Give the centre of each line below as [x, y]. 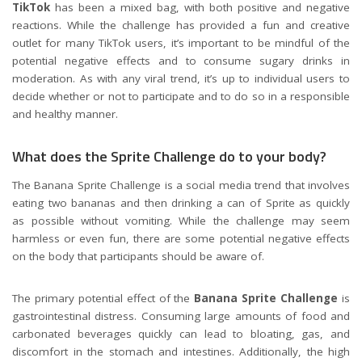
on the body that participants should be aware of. [138, 256]
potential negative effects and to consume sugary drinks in [181, 61]
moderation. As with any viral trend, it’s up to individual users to [181, 79]
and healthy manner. [65, 114]
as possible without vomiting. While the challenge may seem [181, 220]
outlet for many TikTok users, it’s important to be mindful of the [181, 43]
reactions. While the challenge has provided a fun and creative [181, 25]
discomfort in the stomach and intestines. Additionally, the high [181, 351]
